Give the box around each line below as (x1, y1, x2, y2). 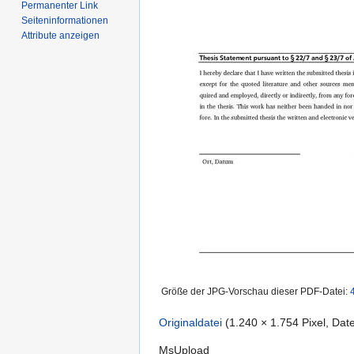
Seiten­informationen (21, 15, 109, 27)
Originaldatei (159, 315, 222, 329)
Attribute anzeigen (21, 30, 100, 42)
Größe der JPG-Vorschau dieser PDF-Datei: (161, 286, 350, 297)
